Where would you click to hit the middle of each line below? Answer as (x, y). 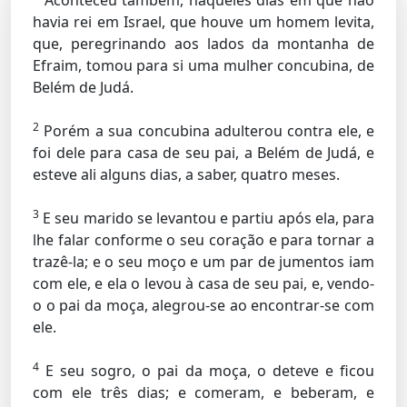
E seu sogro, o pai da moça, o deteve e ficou (207, 371)
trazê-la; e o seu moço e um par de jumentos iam (203, 262)
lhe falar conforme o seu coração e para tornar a (203, 240)
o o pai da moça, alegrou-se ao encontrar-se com (203, 305)
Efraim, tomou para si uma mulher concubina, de (203, 65)
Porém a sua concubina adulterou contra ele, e (207, 131)
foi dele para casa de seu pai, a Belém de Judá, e (203, 153)
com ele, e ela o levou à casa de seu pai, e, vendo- (203, 283)
